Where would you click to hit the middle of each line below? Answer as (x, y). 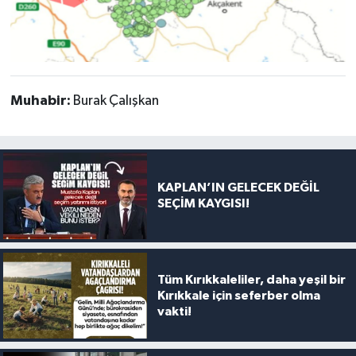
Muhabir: (41, 101)
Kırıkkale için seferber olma (238, 295)
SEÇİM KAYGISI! (203, 204)
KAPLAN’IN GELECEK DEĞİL (238, 188)
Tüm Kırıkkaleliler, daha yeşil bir (251, 279)
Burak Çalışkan (116, 101)
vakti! (174, 311)
